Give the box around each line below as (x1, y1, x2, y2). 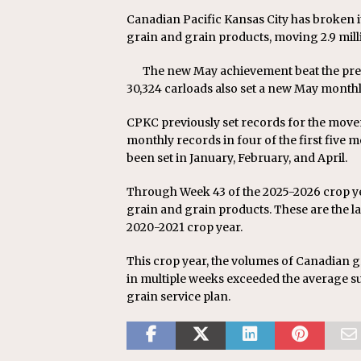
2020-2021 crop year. (127, 220, 243, 235)
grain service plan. (127, 289, 230, 305)
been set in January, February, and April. (127, 151, 347, 166)
